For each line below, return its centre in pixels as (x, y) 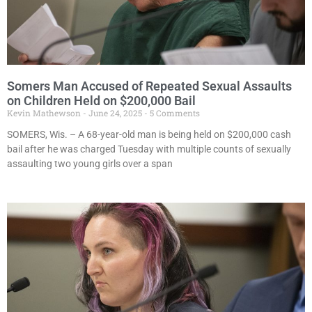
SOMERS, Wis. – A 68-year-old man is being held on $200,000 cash (149, 135)
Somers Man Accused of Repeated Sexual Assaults (149, 86)
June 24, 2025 (115, 113)
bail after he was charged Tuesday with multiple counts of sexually (149, 149)
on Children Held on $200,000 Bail (101, 101)
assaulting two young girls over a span (90, 164)
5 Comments (174, 113)
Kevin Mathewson (45, 113)
